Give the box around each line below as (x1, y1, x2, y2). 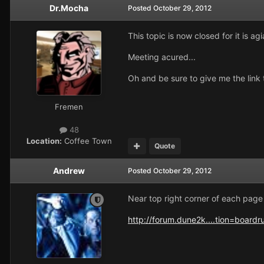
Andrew (53, 166, 85, 176)
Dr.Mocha (49, 2, 88, 13)
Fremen (55, 101, 83, 111)
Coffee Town (61, 136, 112, 146)
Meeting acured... (128, 51, 196, 62)
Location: (26, 136, 62, 146)
